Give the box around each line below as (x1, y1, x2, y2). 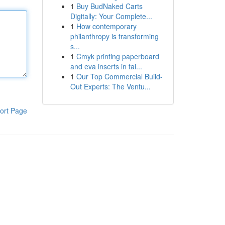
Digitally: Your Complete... (70, 11, 152, 21)
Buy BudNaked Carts (76, 1, 143, 11)
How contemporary (76, 21, 137, 31)
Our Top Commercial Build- (76, 71, 163, 81)
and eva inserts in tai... (70, 61, 142, 71)
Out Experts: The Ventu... (70, 81, 151, 91)
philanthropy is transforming (70, 31, 159, 41)
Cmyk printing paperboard (76, 51, 159, 61)
